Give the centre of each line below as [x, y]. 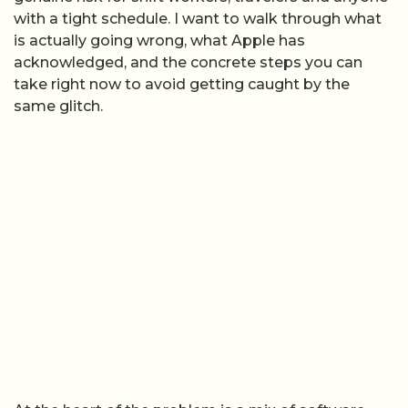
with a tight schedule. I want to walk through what [198, 19]
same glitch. [58, 106]
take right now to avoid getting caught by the [182, 84]
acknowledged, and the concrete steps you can [188, 62]
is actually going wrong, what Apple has [159, 41]
